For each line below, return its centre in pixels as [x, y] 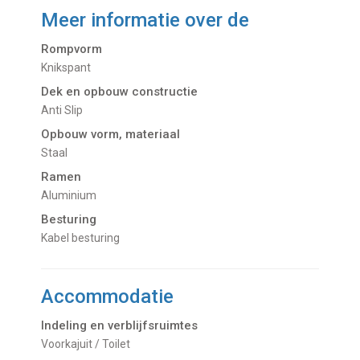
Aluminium [73, 196]
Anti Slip [66, 110]
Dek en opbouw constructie [120, 92]
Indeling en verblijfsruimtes [120, 326]
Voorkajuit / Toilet [90, 344]
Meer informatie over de [145, 20]
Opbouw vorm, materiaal [111, 135]
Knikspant [70, 68]
